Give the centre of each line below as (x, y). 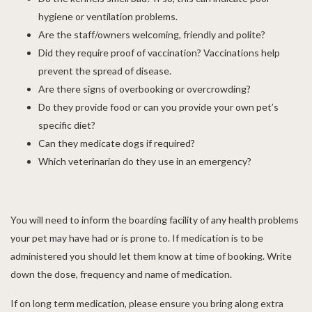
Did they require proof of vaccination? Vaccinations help (159, 52)
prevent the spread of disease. (105, 70)
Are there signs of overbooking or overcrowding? (145, 88)
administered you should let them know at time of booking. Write (151, 256)
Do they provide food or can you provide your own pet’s (158, 107)
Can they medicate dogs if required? (117, 143)
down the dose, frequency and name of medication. (121, 274)
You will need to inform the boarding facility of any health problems (155, 219)
